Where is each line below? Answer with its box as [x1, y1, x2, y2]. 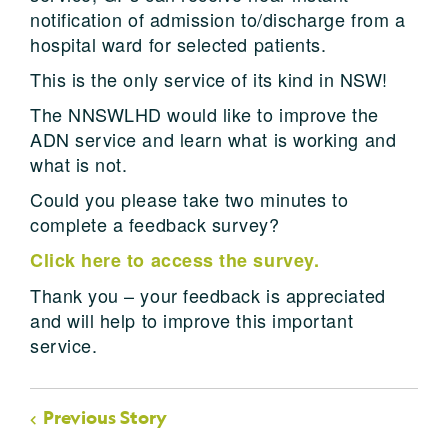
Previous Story [43, 405, 167, 429]
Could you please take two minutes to [30, 185, 349, 212]
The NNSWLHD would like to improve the [30, 100, 379, 127]
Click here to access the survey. [30, 246, 320, 273]
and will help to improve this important [30, 306, 354, 333]
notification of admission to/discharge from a [30, 5, 406, 32]
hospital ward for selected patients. [30, 30, 327, 57]
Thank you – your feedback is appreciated [30, 281, 386, 308]
